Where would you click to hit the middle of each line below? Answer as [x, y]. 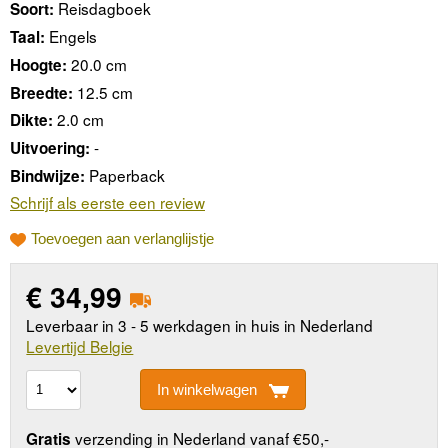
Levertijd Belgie [80, 346]
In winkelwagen [206, 389]
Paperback [127, 174]
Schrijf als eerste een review [107, 202]
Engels [73, 36]
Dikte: [31, 120]
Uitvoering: [50, 147]
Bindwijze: [47, 175]
